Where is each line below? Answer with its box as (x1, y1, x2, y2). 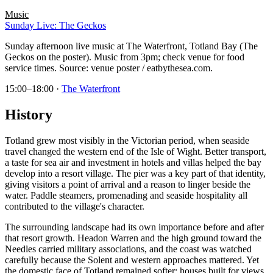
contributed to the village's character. (5, 200, 144, 211)
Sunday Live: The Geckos (5, 19, 106, 30)
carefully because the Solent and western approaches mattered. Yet (5, 254, 259, 265)
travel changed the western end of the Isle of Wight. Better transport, (5, 146, 266, 157)
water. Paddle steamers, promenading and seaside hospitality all (5, 190, 247, 200)
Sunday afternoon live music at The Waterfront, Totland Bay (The (5, 40, 258, 51)
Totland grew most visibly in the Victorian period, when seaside (5, 135, 249, 146)
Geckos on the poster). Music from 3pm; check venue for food (5, 51, 244, 62)
